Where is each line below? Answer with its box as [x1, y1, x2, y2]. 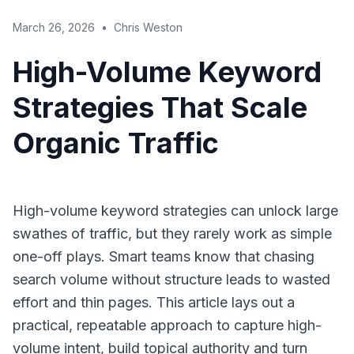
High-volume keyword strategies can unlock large [13, 202, 338, 219]
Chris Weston [114, 21, 183, 34]
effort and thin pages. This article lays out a [13, 294, 295, 311]
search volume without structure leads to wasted [13, 271, 330, 288]
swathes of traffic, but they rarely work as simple [13, 225, 332, 242]
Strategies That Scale [13, 90, 307, 125]
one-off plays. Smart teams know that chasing [13, 248, 314, 265]
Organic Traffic [13, 126, 219, 160]
